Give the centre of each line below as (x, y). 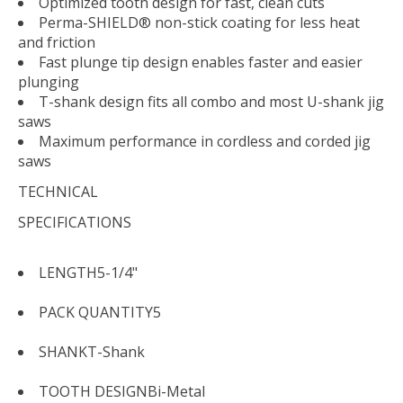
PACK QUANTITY (96, 313)
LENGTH (68, 273)
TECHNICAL (58, 192)
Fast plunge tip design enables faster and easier (201, 63)
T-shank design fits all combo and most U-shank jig (211, 102)
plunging (49, 82)
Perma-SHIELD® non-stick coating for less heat (199, 23)
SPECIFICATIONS (75, 223)
